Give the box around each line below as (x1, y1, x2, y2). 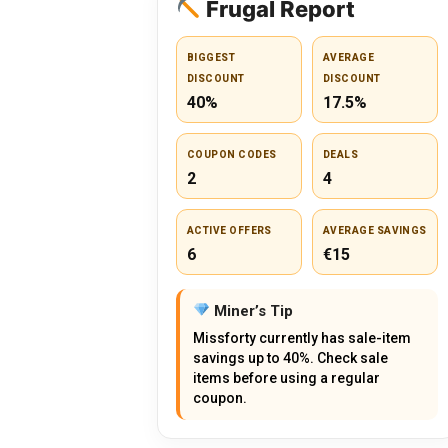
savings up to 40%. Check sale (193, 349, 388, 366)
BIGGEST (187, 51, 236, 63)
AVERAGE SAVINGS (323, 224, 427, 236)
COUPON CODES (187, 148, 277, 160)
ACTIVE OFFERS (187, 224, 272, 236)
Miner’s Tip (210, 301, 294, 320)
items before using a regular (193, 369, 380, 386)
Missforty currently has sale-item (193, 329, 411, 346)
